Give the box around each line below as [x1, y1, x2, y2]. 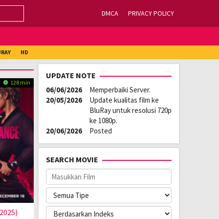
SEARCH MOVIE [45, 154, 98, 164]
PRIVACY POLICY [128, 9, 174, 18]
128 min [9, 79, 30, 86]
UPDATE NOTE [45, 70, 96, 80]
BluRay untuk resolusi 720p [89, 106, 172, 115]
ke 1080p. [89, 116, 117, 125]
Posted [89, 126, 112, 135]
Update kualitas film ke [89, 95, 159, 105]
